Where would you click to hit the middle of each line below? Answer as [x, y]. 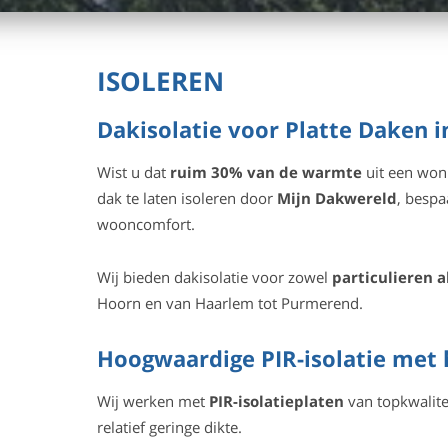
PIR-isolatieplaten [276, 401]
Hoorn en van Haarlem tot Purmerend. [229, 303]
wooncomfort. [145, 224]
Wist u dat [133, 172]
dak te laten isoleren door [186, 198]
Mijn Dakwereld [336, 198]
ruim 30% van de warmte [265, 172]
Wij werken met [152, 401]
